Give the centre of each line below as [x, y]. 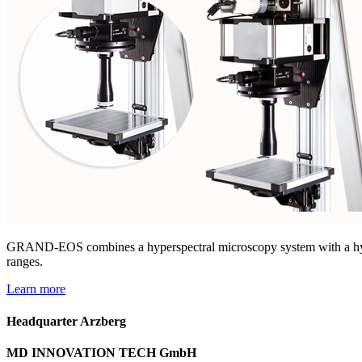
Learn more [36, 289]
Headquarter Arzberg [66, 321]
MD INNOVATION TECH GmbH [101, 352]
